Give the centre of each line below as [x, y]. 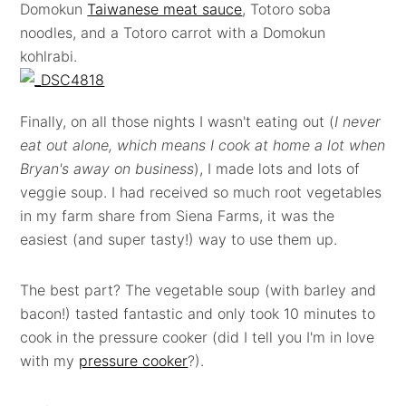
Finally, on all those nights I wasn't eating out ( [178, 121]
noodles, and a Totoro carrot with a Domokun [173, 32]
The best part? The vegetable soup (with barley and [198, 290]
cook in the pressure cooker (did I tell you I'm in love [198, 337]
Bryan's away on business [107, 168]
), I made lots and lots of [277, 168]
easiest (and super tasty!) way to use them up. [179, 239]
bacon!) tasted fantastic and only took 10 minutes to [198, 313]
